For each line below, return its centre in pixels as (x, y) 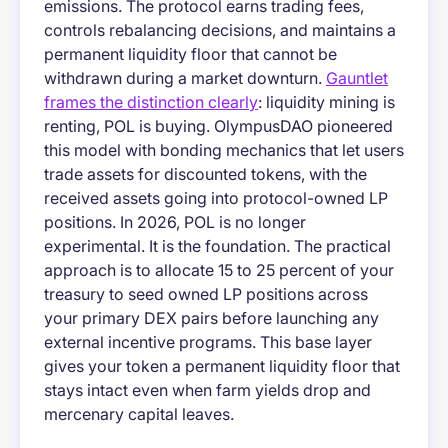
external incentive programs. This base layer (208, 342)
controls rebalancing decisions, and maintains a (220, 30)
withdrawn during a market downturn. (185, 78)
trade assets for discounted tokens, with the (205, 174)
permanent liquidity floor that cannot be (190, 54)
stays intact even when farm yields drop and (207, 390)
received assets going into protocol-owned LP (216, 198)
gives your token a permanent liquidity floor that (222, 366)
